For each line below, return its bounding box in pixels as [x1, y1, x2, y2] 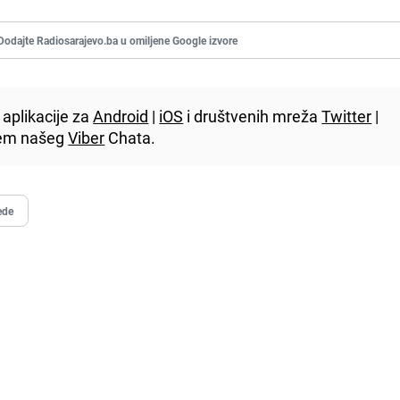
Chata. [104, 126, 156, 148]
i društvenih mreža [183, 104, 322, 127]
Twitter [321, 104, 372, 127]
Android [93, 104, 149, 127]
